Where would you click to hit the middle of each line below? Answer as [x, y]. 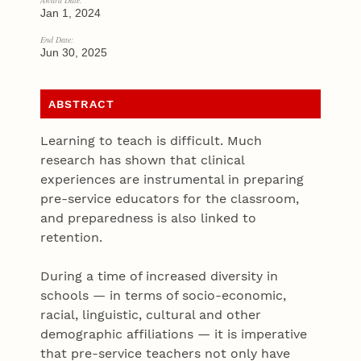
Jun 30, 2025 [74, 53]
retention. [74, 238]
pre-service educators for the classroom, [170, 199]
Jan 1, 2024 [71, 13]
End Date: [57, 40]
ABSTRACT [82, 104]
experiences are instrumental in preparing [172, 180]
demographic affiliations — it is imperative [174, 334]
